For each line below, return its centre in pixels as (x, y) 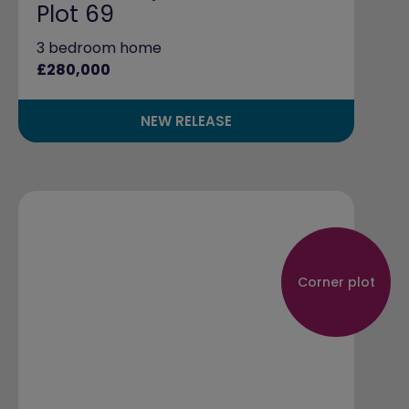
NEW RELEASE (186, 121)
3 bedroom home (99, 47)
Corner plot (336, 282)
